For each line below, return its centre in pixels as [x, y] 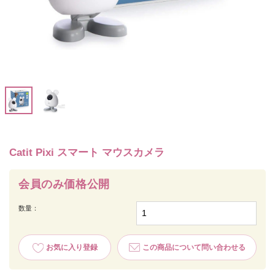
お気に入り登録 [72, 247]
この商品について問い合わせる [194, 247]
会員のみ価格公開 [64, 184]
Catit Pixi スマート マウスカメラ [87, 153]
